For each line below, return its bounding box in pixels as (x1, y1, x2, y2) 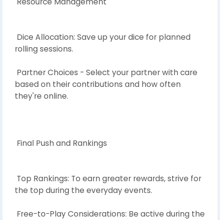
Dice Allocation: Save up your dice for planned (15, 31, 191, 42)
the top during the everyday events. (15, 185, 152, 195)
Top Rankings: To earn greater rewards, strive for (15, 173, 201, 184)
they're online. (15, 90, 68, 101)
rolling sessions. (15, 43, 73, 54)
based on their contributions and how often (15, 79, 181, 89)
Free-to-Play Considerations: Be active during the (15, 208, 205, 219)
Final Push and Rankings (15, 137, 107, 148)
